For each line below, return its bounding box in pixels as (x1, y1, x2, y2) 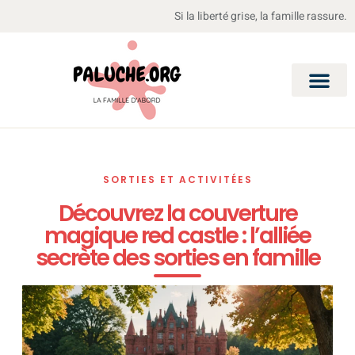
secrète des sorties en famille (35, 242, 320, 273)
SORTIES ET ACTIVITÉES (102, 173, 253, 186)
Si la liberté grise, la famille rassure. (174, 8, 347, 25)
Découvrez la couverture (58, 198, 297, 229)
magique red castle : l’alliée (44, 220, 311, 251)
